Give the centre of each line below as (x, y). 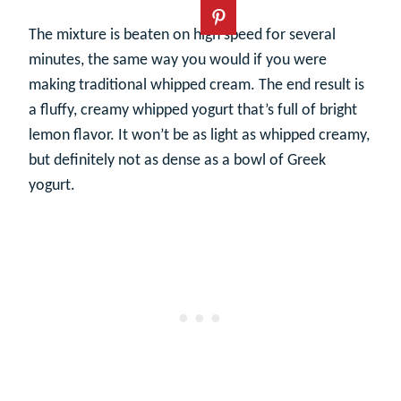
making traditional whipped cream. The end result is (196, 85)
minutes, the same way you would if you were (178, 60)
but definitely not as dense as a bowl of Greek (177, 160)
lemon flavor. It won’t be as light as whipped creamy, (199, 135)
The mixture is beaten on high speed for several (182, 35)
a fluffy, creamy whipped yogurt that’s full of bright (193, 110)
